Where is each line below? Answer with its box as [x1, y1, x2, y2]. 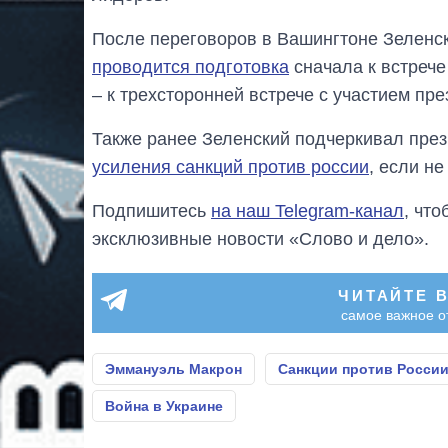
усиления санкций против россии [92, 157, 369, 178]
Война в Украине [105, 398, 223, 415]
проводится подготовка [92, 57, 289, 78]
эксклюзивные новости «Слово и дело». [92, 229, 429, 250]
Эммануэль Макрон [105, 361, 242, 378]
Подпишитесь [92, 201, 211, 222]
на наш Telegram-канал [211, 201, 404, 222]
